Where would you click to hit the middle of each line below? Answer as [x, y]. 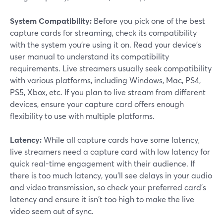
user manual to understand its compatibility [89, 56]
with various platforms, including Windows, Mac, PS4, [105, 80]
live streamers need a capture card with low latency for [110, 152]
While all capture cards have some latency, [121, 140]
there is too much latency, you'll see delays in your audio [111, 175]
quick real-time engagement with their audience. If [102, 164]
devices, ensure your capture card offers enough [97, 104]
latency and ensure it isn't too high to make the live [102, 199]
